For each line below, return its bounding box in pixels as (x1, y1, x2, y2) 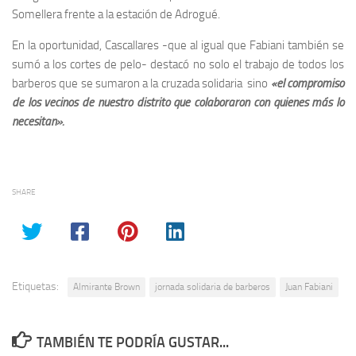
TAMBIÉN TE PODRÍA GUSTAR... (36, 334, 229, 351)
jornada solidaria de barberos (155, 281, 270, 292)
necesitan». (12, 114, 64, 129)
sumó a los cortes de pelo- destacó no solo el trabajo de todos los (12, 57, 344, 72)
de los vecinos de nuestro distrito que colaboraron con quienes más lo (12, 95, 344, 110)
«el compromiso (270, 76, 345, 91)
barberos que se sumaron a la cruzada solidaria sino (12, 76, 271, 91)
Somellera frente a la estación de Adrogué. (12, 7, 220, 21)
